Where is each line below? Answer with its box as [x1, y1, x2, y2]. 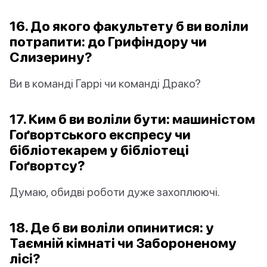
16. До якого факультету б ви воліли [10, 18, 249, 35]
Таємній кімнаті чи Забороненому [10, 235, 237, 252]
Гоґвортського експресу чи [10, 126, 191, 143]
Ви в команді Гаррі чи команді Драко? [10, 76, 201, 91]
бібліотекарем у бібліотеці [10, 142, 189, 159]
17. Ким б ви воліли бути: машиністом [10, 111, 255, 128]
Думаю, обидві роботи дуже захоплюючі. [10, 185, 220, 199]
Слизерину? [10, 49, 92, 66]
